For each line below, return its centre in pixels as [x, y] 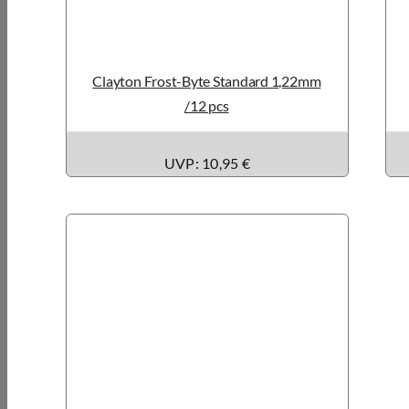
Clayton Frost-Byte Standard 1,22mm [207, 80]
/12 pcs [207, 105]
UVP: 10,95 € [207, 163]
